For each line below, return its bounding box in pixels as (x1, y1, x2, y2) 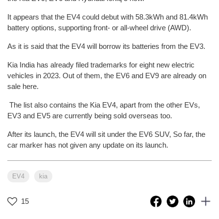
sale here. (7, 82, 39, 90)
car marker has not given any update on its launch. (7, 140, 172, 149)
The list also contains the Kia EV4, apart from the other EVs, (7, 100, 200, 109)
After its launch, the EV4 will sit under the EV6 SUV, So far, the (7, 130, 205, 138)
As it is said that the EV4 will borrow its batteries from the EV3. (7, 42, 205, 50)
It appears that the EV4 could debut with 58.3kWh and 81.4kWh (7, 12, 208, 21)
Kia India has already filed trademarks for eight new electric (7, 60, 195, 69)
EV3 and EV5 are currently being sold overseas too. (7, 111, 172, 120)
